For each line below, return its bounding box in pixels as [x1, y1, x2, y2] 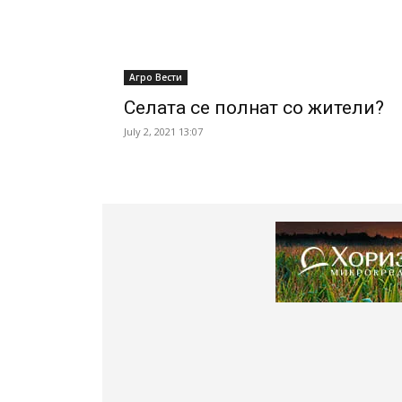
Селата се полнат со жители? [124, 97, 384, 118]
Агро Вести [129, 71, 182, 83]
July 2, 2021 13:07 [124, 125, 203, 138]
